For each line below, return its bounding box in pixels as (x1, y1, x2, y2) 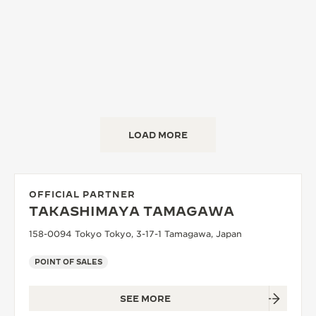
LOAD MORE (128, 130, 188, 140)
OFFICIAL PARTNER (29, 189, 135, 199)
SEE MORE (120, 293, 171, 303)
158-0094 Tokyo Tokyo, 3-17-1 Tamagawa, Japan (29, 229, 242, 239)
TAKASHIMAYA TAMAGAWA (29, 204, 234, 219)
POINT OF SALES (35, 257, 102, 266)
